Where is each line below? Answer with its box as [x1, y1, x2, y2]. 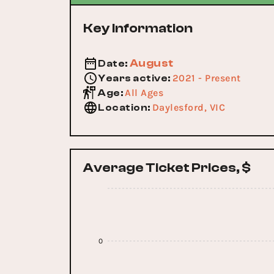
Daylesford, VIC [152, 102, 225, 113]
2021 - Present [172, 72, 241, 84]
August [129, 57, 174, 70]
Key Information [83, 20, 193, 36]
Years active [98, 73, 168, 84]
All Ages [125, 87, 163, 98]
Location [98, 102, 147, 113]
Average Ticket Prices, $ [83, 159, 251, 176]
